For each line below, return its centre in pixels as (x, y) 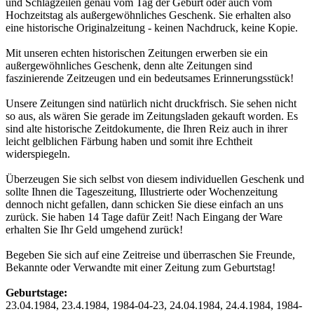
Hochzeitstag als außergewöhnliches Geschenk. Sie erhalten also (148, 15)
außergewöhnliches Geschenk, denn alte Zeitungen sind (129, 65)
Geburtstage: (36, 292)
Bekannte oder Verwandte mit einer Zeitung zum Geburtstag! (141, 267)
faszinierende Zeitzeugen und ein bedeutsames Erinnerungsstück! (150, 78)
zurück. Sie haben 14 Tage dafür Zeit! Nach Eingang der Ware (144, 217)
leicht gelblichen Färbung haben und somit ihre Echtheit (129, 141)
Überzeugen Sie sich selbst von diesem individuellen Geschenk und (155, 179)
